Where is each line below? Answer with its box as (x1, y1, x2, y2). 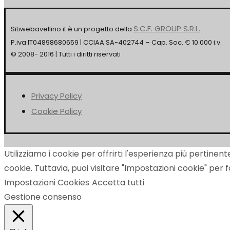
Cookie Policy (31, 105, 82, 117)
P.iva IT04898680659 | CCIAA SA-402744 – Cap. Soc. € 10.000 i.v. (11, 37, 222, 47)
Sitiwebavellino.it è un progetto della (11, 24, 133, 34)
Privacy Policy (31, 90, 82, 101)
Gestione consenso (4, 190, 82, 203)
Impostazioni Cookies (4, 176, 89, 188)
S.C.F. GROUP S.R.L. (133, 23, 200, 34)
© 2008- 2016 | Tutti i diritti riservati (11, 49, 121, 59)
